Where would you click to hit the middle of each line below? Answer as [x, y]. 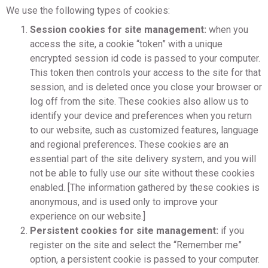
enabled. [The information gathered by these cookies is [145, 188]
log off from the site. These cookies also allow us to [139, 101]
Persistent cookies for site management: [125, 231]
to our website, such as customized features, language [144, 130]
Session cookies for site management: [119, 30]
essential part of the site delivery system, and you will [143, 159]
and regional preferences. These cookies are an [129, 144]
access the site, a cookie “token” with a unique [126, 44]
